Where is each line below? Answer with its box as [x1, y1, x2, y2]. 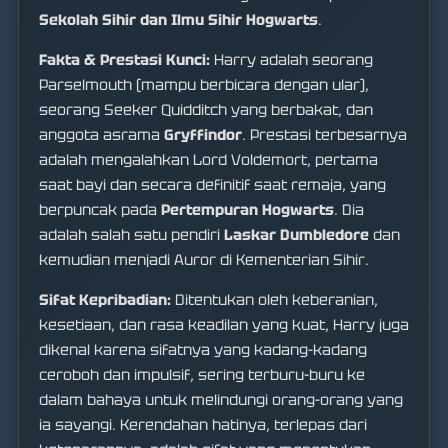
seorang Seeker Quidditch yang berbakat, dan [39, 100, 373, 121]
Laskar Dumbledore [224, 225, 369, 246]
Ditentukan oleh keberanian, [171, 290, 378, 311]
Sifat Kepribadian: [39, 290, 171, 311]
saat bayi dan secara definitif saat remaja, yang [39, 175, 386, 196]
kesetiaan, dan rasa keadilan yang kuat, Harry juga [39, 315, 409, 336]
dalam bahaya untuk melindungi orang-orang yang [39, 390, 403, 411]
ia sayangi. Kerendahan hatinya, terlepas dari [39, 415, 367, 436]
